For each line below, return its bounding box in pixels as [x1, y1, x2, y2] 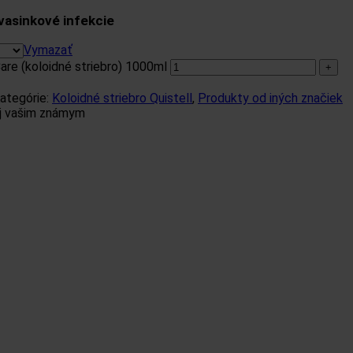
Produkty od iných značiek [198, 90, 343, 106]
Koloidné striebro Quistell [52, 90, 192, 106]
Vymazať [24, 42, 72, 58]
